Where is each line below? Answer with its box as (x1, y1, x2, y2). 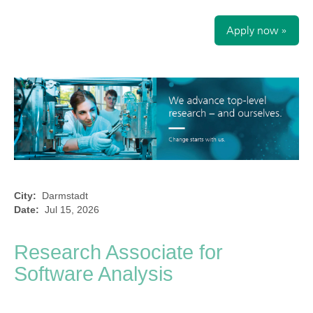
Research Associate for (14, 241, 223, 263)
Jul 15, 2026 (45, 204, 99, 215)
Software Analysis (14, 263, 173, 285)
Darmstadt (42, 190, 88, 201)
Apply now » (226, 24, 287, 37)
